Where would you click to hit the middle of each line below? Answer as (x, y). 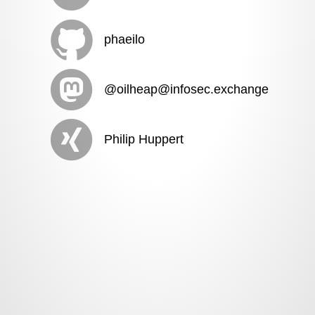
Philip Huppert (144, 140)
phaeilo (125, 40)
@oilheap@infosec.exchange (187, 90)
